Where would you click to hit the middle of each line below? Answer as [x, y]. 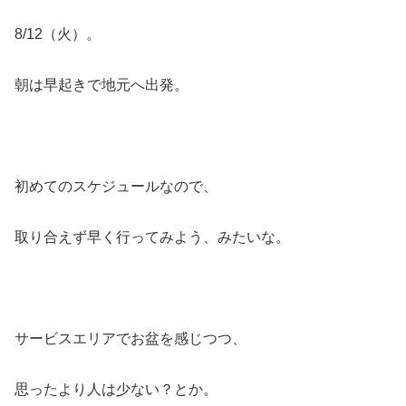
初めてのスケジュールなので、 [116, 186]
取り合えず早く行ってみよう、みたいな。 [152, 237]
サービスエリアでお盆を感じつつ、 [130, 338]
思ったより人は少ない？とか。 [116, 389]
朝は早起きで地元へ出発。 [101, 84]
